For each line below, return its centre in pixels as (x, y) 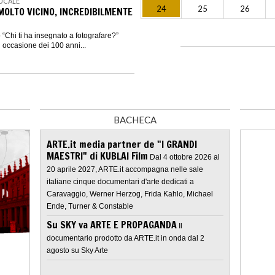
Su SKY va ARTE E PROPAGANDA (112, 225)
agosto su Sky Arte (77, 251)
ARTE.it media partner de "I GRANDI (122, 145)
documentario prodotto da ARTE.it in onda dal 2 (126, 238)
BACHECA (135, 120)
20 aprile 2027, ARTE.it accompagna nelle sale (125, 170)
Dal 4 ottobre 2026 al (185, 157)
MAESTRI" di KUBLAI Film (97, 156)
